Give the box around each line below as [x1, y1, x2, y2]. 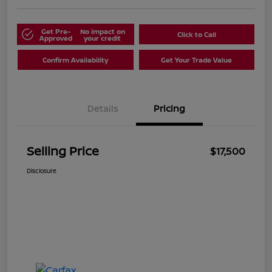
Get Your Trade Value [161, 55, 233, 65]
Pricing [154, 102, 185, 115]
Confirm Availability [42, 55, 109, 65]
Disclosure [27, 166, 56, 175]
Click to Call [177, 30, 216, 39]
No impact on [80, 26, 125, 36]
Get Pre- [41, 26, 70, 36]
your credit [84, 33, 121, 42]
